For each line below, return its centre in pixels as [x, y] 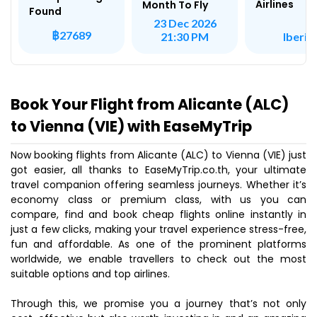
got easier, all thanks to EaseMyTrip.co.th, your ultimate [158, 170]
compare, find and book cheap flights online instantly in [158, 214]
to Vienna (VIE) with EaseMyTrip [131, 126]
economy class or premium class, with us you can [158, 200]
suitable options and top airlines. [90, 274]
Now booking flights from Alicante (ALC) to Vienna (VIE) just [158, 155]
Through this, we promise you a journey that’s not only [158, 304]
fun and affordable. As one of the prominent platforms [158, 244]
